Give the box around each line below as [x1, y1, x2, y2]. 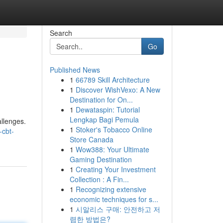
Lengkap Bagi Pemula [69, 114, 139, 124]
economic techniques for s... [69, 194, 158, 204]
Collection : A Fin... [69, 174, 129, 184]
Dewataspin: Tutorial [75, 105, 140, 114]
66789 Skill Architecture [75, 75, 150, 85]
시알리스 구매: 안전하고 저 [75, 204, 160, 214]
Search [49, 28, 72, 38]
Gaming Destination [69, 154, 132, 164]
